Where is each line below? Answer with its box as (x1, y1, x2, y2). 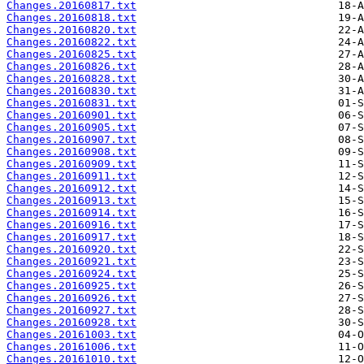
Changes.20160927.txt (6, 304, 136, 317)
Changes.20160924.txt (6, 267, 136, 280)
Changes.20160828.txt (6, 72, 136, 85)
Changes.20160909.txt (6, 158, 136, 171)
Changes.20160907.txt (6, 133, 136, 146)
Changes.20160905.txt (6, 121, 136, 134)
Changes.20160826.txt (6, 60, 136, 73)
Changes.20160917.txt (6, 231, 136, 244)
